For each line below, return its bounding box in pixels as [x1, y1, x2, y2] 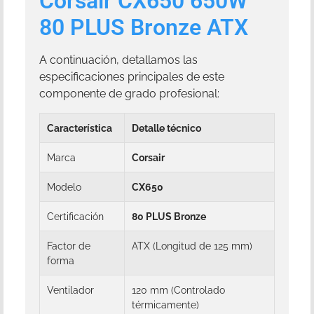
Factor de [47, 239, 90, 252]
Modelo [47, 180, 81, 193]
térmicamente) [132, 298, 199, 310]
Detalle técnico [132, 121, 201, 134]
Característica [47, 121, 112, 134]
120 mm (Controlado [132, 283, 225, 296]
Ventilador [47, 283, 94, 296]
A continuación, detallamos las [39, 53, 198, 67]
